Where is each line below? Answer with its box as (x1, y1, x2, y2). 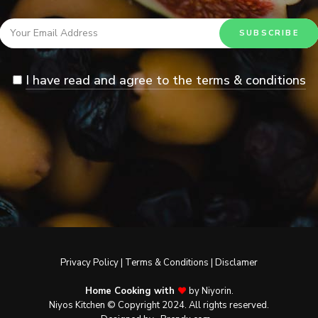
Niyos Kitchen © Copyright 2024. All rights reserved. (49, 298, 269, 312)
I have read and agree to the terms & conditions (25, 71, 306, 89)
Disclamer (215, 256, 258, 269)
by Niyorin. (186, 284, 234, 297)
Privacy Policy (60, 256, 119, 269)
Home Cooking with (84, 284, 177, 297)
